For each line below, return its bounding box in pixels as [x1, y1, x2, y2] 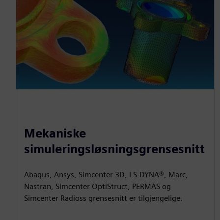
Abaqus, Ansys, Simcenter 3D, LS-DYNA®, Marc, [24, 169, 188, 179]
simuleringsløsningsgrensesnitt [24, 141, 205, 156]
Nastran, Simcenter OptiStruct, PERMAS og [24, 181, 171, 191]
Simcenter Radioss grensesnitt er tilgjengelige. [24, 193, 183, 203]
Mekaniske [24, 126, 86, 140]
